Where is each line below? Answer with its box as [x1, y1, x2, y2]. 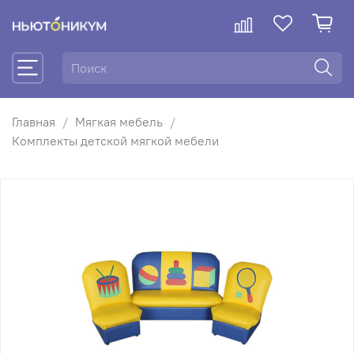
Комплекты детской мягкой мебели [12, 132, 219, 149]
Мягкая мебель [75, 113, 163, 130]
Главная [12, 113, 55, 130]
